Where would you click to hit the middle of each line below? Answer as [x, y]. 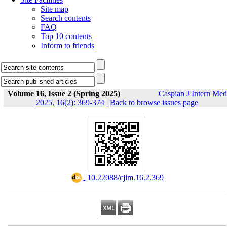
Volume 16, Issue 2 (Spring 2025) [64, 93]
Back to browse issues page [154, 103]
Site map [54, 9]
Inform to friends [67, 45]
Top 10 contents [66, 36]
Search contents [66, 18]
